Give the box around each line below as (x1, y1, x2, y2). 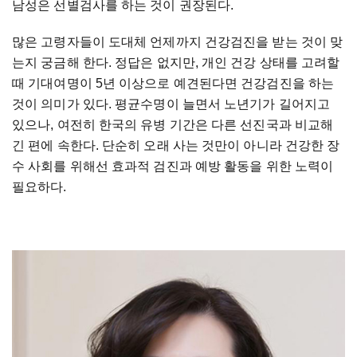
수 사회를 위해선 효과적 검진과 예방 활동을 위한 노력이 (12, 159, 334, 173)
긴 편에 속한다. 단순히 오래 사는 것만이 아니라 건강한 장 (12, 138, 340, 152)
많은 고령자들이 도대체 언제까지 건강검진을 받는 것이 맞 (12, 34, 343, 49)
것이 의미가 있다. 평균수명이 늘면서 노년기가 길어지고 (12, 96, 330, 111)
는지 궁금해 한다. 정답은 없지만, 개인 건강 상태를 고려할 (12, 55, 340, 69)
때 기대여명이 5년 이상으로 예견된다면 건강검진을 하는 (12, 76, 335, 90)
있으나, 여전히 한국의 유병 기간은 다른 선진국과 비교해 (12, 117, 334, 131)
